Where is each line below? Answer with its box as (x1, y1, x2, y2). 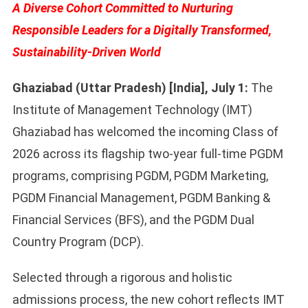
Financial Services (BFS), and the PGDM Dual (12, 212, 254, 228)
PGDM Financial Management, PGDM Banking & (12, 190, 270, 206)
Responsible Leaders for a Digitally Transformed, (12, 23, 272, 38)
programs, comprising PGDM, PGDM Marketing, (12, 168, 268, 184)
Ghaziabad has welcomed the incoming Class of (12, 124, 278, 140)
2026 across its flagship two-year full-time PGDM (12, 146, 283, 162)
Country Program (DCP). (12, 234, 144, 250)
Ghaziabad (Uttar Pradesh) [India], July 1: (12, 80, 248, 96)
